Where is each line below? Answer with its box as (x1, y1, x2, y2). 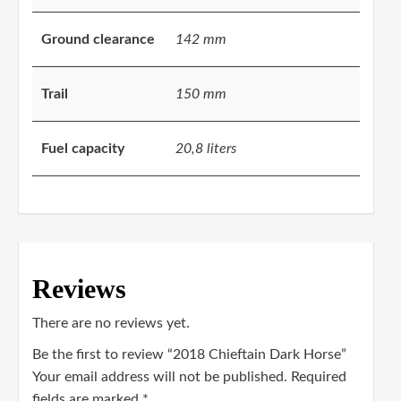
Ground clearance (41, 32, 155, 47)
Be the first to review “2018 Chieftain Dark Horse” (32, 347, 346, 363)
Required (291, 370, 346, 385)
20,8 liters (175, 141, 236, 157)
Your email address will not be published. (32, 370, 287, 385)
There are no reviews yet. (32, 316, 190, 331)
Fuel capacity (41, 141, 124, 157)
